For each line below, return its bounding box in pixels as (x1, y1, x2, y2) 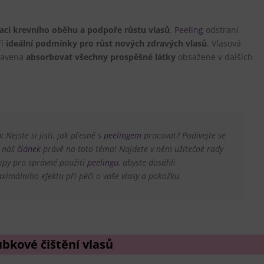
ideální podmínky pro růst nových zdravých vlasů (6, 37, 207, 49)
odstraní (203, 24, 239, 35)
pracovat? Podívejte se (141, 130, 226, 141)
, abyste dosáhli (118, 157, 176, 169)
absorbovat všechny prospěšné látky (26, 51, 176, 62)
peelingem (104, 130, 142, 141)
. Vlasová (207, 37, 241, 49)
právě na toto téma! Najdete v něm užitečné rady (41, 143, 224, 155)
